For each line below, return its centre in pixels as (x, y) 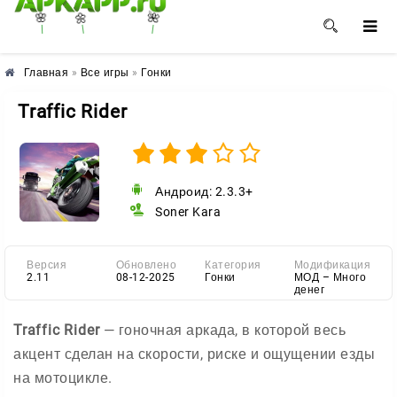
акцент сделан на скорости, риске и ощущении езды (194, 354)
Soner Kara (187, 212)
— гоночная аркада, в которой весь (223, 330)
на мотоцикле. (63, 378)
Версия (47, 265)
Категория (233, 265)
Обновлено (146, 265)
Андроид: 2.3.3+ (204, 191)
